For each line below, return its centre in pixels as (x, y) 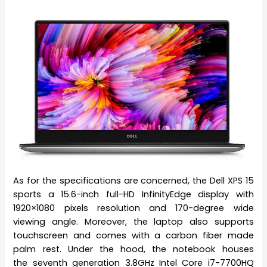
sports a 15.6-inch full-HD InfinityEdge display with (133, 194)
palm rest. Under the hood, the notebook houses (133, 249)
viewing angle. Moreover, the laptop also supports (133, 221)
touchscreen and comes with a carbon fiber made (133, 235)
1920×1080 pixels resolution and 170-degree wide (133, 208)
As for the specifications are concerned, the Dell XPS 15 (133, 180)
